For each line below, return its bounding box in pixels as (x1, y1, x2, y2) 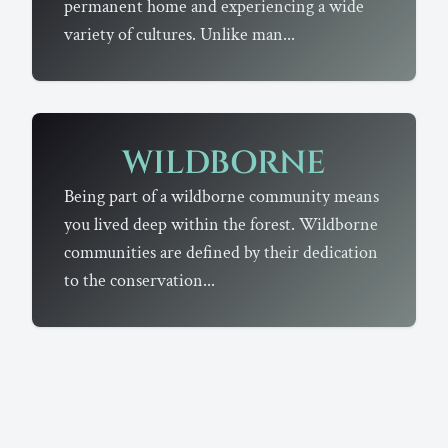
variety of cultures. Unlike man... (64, 23, 295, 47)
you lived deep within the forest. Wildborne (64, 213, 378, 237)
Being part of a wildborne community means (64, 185, 379, 209)
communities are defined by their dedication (64, 241, 378, 265)
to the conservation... (64, 269, 215, 293)
